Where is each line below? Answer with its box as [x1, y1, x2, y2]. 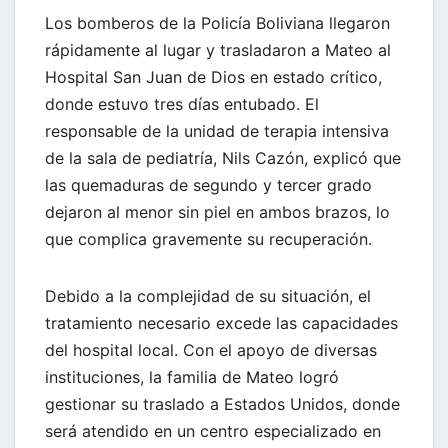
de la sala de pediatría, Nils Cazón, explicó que [45, 148, 401, 169]
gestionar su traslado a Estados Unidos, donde [45, 394, 400, 415]
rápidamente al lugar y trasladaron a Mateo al [45, 40, 391, 61]
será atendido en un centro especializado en [45, 421, 381, 442]
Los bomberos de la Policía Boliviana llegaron [45, 13, 390, 34]
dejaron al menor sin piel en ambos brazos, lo [45, 202, 390, 223]
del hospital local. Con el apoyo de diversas [45, 340, 377, 361]
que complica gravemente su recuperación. [45, 229, 372, 250]
